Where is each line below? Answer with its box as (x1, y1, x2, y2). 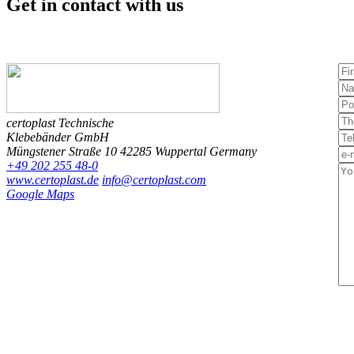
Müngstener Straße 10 (6, 144, 117, 158)
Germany (209, 144, 257, 158)
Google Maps (6, 186, 74, 201)
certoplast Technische (6, 115, 114, 130)
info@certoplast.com (102, 172, 206, 186)
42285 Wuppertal (120, 144, 206, 158)
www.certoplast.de (6, 172, 99, 186)
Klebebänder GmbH (6, 130, 109, 144)
